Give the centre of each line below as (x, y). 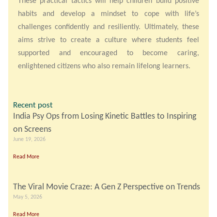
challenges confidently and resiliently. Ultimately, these (108, 27)
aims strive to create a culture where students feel (108, 40)
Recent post (33, 105)
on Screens (32, 129)
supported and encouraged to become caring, (108, 53)
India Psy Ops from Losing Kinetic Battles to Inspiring (105, 116)
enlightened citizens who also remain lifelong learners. (104, 66)
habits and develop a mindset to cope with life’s (108, 14)
